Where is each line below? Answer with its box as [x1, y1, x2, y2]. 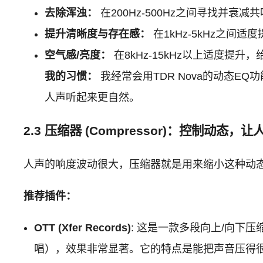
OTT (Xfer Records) [34, 221, 131, 234]
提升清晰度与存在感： [45, 28, 151, 40]
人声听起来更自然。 [45, 91, 140, 103]
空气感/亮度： [45, 49, 112, 61]
